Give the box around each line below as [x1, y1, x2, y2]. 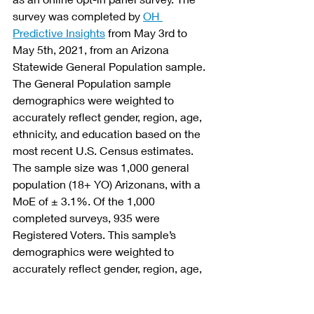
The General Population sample [13, 76, 174, 90]
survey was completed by [13, 8, 143, 22]
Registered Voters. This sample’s [13, 227, 179, 241]
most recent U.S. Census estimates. [13, 143, 196, 157]
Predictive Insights [13, 25, 105, 39]
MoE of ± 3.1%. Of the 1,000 [13, 193, 158, 207]
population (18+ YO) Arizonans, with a [13, 177, 203, 191]
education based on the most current [13, 294, 200, 308]
